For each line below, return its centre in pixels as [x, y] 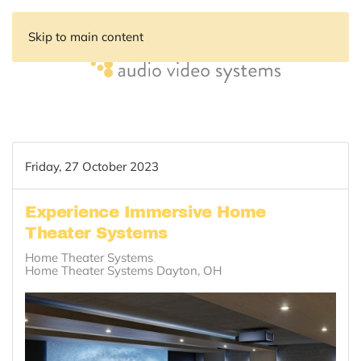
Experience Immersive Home [145, 212]
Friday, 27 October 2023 [92, 166]
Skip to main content [86, 37]
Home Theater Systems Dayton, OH [123, 270]
